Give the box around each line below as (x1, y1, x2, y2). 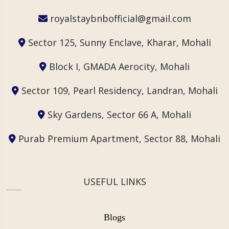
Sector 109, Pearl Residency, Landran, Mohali (18, 84, 218, 97)
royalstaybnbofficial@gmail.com (47, 12, 191, 25)
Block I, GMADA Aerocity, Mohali (47, 60, 190, 73)
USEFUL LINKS (83, 175, 146, 188)
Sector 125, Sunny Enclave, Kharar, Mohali (25, 36, 211, 49)
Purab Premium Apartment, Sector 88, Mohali (16, 132, 220, 145)
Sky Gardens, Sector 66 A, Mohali (45, 108, 191, 121)
